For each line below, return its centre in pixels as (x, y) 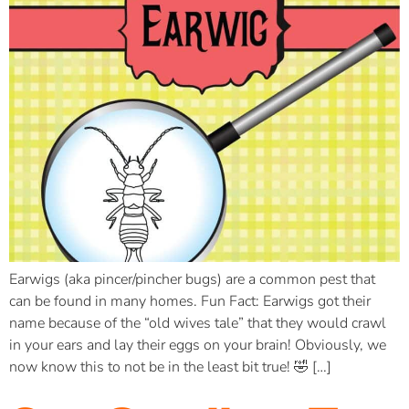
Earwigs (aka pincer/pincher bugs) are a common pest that (192, 279)
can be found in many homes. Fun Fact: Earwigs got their (190, 301)
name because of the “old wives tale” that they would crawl (198, 323)
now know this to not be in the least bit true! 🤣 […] (170, 367)
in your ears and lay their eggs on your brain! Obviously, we (198, 345)
